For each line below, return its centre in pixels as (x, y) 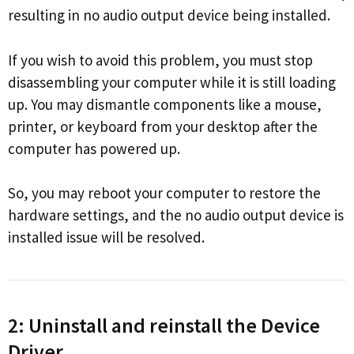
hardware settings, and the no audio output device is (176, 215)
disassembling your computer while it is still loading (172, 82)
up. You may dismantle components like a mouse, (165, 104)
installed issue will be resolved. (106, 237)
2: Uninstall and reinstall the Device (164, 326)
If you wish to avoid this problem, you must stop (160, 60)
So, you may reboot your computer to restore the (164, 193)
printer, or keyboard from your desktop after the (163, 126)
